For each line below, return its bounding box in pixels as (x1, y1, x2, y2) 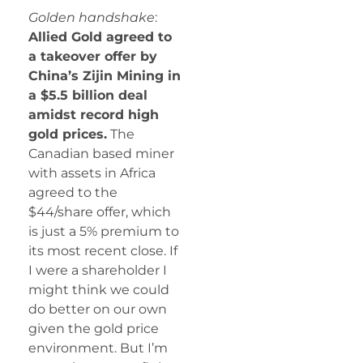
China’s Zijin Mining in (28, 68, 181, 84)
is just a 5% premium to (28, 224, 179, 240)
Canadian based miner (28, 146, 174, 162)
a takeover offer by (28, 49, 157, 65)
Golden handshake (28, 10, 155, 26)
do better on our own (28, 301, 167, 318)
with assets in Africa (28, 165, 156, 181)
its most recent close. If (28, 243, 177, 259)
